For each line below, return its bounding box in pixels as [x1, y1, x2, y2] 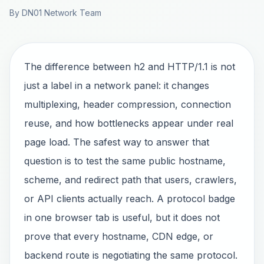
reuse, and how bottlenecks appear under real [24, 117, 233, 129]
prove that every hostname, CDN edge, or [24, 230, 213, 242]
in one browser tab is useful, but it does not [24, 212, 220, 223]
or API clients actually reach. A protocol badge [24, 193, 235, 204]
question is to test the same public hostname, [24, 155, 226, 167]
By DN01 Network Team [9, 8, 101, 18]
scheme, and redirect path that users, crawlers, [24, 174, 237, 186]
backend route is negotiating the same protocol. [24, 249, 237, 261]
